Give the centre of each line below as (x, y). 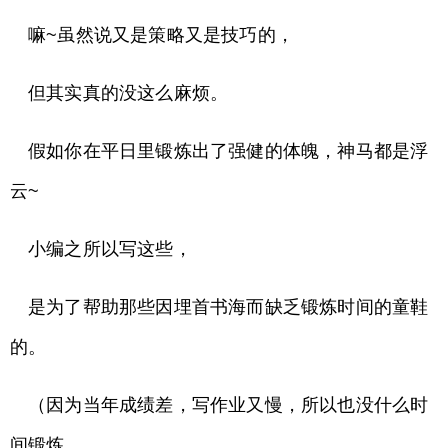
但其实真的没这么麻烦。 (128, 93)
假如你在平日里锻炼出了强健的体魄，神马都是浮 (228, 151)
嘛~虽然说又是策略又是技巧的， (161, 35)
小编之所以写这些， (110, 249)
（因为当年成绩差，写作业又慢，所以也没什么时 (228, 405)
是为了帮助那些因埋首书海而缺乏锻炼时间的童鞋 (228, 307)
